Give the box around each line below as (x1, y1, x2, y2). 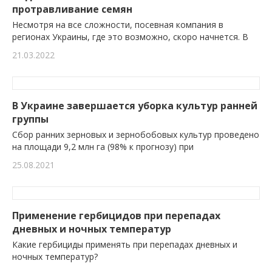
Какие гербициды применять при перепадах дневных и (12, 239, 237, 251)
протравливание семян (12, 2, 132, 16)
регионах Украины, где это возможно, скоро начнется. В (12, 31, 248, 43)
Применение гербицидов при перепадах (12, 209, 220, 223)
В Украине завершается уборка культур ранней (12, 99, 257, 113)
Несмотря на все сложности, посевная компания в (12, 19, 223, 31)
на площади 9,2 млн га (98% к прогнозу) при (12, 141, 194, 153)
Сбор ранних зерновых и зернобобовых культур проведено (12, 129, 259, 141)
